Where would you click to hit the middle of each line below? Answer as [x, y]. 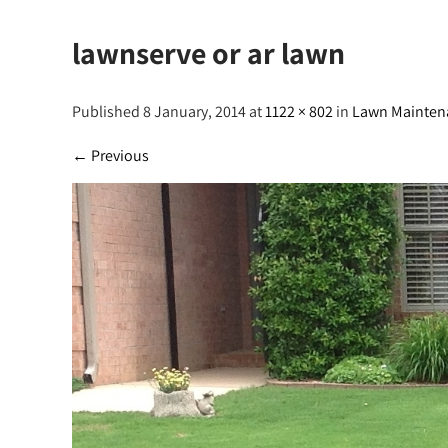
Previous [118, 155]
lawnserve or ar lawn [208, 53]
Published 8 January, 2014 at [168, 111]
